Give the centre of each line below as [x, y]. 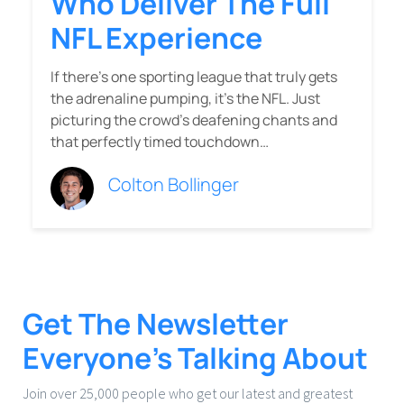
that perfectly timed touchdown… [160, 142]
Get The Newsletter [156, 324]
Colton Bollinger [174, 184]
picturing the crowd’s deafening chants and [194, 120]
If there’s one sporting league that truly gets [194, 77]
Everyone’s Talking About [195, 358]
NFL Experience [156, 38]
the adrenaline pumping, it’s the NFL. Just [185, 98]
